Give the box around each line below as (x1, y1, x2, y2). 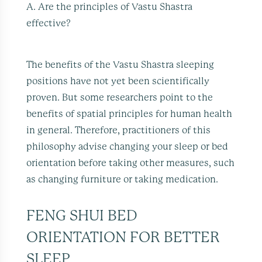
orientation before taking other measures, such (26, 158, 235, 168)
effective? (26, 18, 71, 28)
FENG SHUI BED (26, 208, 36, 223)
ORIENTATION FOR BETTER (26, 230, 220, 245)
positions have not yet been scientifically (26, 76, 210, 86)
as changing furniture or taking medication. (26, 174, 219, 184)
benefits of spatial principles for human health (26, 109, 233, 119)
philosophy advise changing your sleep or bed (26, 142, 229, 151)
